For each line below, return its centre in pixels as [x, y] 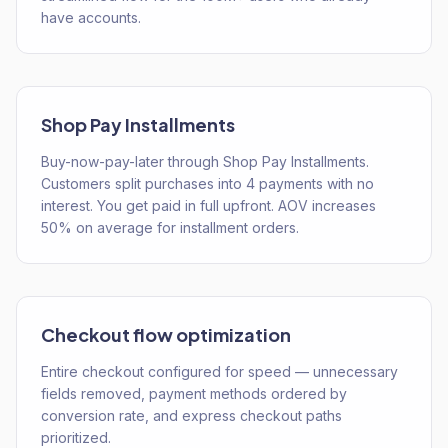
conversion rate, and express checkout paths [191, 415]
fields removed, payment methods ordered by [194, 393]
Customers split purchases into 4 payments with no [207, 183]
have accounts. [91, 17]
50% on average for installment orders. [170, 227]
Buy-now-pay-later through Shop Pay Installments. [205, 161]
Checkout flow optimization [166, 334]
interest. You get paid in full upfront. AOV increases [208, 205]
